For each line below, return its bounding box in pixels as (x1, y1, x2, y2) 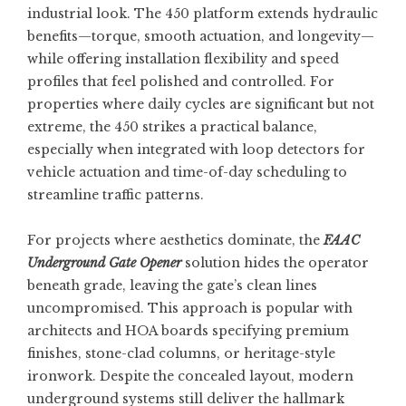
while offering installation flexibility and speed (27, 51, 339, 67)
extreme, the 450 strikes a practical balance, (27, 119, 317, 135)
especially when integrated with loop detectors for (27, 141, 365, 158)
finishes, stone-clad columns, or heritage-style (27, 345, 335, 362)
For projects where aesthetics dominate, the (27, 232, 324, 248)
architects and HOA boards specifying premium (27, 323, 349, 339)
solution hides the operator (181, 255, 369, 271)
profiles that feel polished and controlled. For (27, 73, 334, 90)
